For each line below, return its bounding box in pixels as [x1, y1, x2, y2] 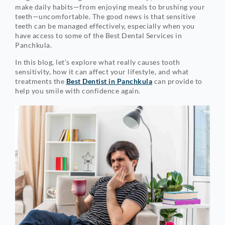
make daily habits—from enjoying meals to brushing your [15, 2, 205, 11]
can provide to [152, 76, 202, 85]
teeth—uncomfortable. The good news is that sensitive [15, 12, 195, 21]
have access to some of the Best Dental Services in [15, 31, 182, 40]
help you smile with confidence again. [15, 86, 141, 95]
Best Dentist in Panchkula [66, 76, 152, 85]
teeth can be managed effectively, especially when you [15, 21, 195, 30]
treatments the [15, 76, 66, 85]
